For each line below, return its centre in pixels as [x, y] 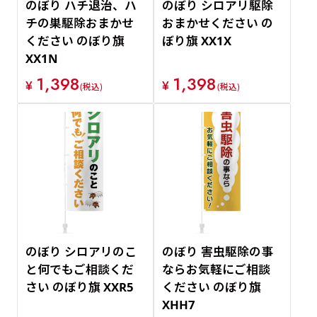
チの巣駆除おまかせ [79, 23]
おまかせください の [218, 23]
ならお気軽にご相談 [217, 270]
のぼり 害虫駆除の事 [218, 252]
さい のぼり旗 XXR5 [79, 287]
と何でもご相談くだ [79, 270]
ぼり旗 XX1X [197, 40]
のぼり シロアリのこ [81, 252]
